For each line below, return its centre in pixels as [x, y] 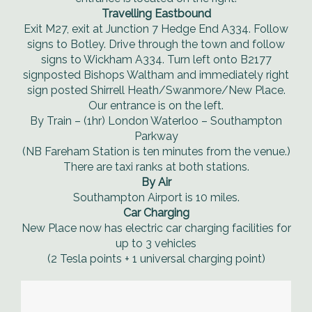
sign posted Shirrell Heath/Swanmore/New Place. [156, 90]
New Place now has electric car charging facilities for [156, 228]
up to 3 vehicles [156, 243]
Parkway [156, 136]
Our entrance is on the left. [156, 106]
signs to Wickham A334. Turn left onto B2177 [156, 60]
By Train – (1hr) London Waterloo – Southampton [156, 121]
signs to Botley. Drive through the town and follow [156, 44]
